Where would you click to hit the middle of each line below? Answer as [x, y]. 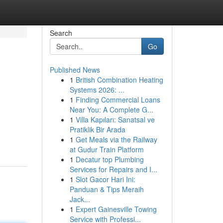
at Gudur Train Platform [107, 149]
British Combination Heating [119, 80]
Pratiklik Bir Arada [97, 129]
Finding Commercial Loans [118, 100]
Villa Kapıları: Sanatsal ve [115, 119]
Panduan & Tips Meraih [107, 189]
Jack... [80, 199]
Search [61, 33]
